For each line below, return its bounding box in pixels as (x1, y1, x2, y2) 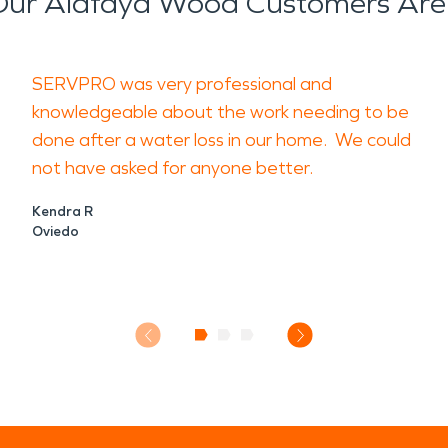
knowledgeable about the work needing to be (32, 101, 409, 123)
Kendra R (32, 203, 93, 220)
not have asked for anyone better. (32, 157, 313, 179)
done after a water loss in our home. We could (32, 129, 411, 151)
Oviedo (32, 223, 79, 240)
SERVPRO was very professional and (32, 73, 332, 95)
